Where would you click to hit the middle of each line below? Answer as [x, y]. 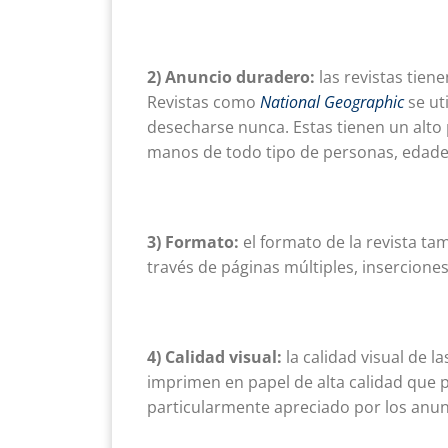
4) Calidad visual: [214, 356]
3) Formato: [195, 241]
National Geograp [322, 101]
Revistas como [201, 101]
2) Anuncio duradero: [233, 76]
